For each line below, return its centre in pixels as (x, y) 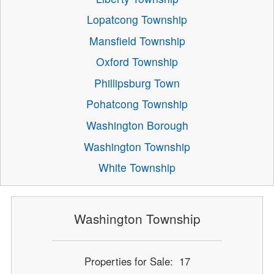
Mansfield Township (137, 40)
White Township (137, 168)
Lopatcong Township (137, 20)
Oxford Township (137, 62)
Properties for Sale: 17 (137, 261)
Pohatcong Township (137, 104)
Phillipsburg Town (137, 83)
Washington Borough (137, 125)
